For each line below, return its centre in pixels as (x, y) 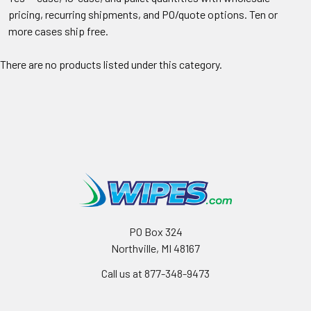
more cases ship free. (58, 31)
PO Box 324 (155, 231)
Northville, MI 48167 (155, 248)
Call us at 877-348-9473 (155, 273)
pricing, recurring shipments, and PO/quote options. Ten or (143, 14)
